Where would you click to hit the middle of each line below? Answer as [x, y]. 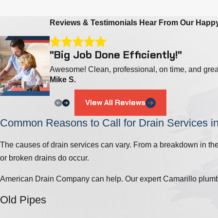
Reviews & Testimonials [94, 22]
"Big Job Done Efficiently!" [116, 55]
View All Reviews [115, 103]
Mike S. [63, 79]
